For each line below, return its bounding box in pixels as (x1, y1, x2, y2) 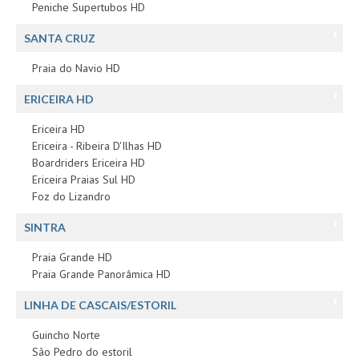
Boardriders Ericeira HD (32, 155, 145, 170)
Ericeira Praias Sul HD (32, 171, 135, 187)
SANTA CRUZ (24, 30, 95, 45)
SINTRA (24, 220, 66, 234)
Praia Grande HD (32, 249, 112, 264)
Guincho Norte (32, 327, 100, 342)
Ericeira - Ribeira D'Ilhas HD (32, 138, 162, 153)
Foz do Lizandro (32, 188, 111, 204)
